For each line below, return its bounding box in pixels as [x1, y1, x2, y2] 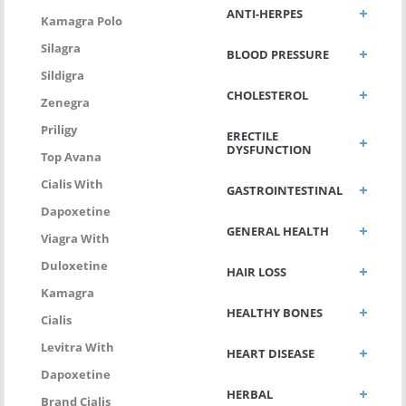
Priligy [41, 121, 77, 138]
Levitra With [41, 338, 114, 355]
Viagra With [41, 229, 110, 246]
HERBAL [227, 385, 273, 402]
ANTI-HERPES [227, 5, 303, 22]
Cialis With [41, 175, 103, 192]
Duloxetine [41, 256, 108, 274]
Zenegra [41, 93, 90, 111]
